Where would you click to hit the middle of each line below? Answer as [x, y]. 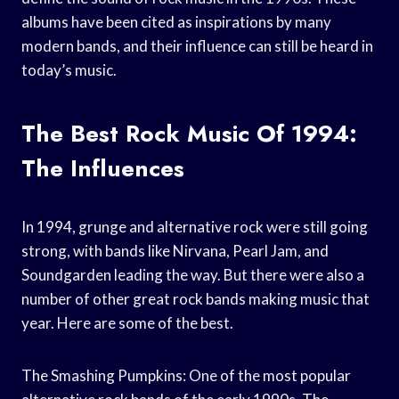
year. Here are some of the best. [127, 322]
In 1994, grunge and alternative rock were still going [195, 226]
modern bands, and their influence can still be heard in [197, 45]
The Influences [103, 168]
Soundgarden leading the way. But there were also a [193, 274]
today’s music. [69, 69]
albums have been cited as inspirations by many [176, 21]
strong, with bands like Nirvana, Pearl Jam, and [175, 250]
